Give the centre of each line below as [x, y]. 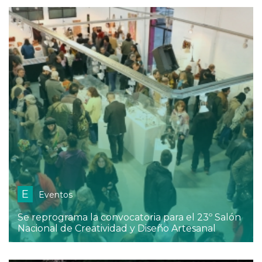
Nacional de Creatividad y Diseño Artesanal [117, 229]
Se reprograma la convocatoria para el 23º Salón [129, 218]
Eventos [56, 195]
